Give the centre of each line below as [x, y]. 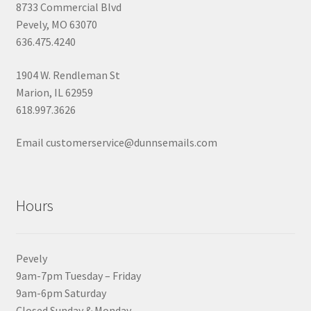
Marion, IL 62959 [54, 92]
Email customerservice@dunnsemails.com [116, 143]
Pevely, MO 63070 [56, 24]
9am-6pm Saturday [61, 293]
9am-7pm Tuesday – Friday [78, 275]
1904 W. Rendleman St [68, 75]
